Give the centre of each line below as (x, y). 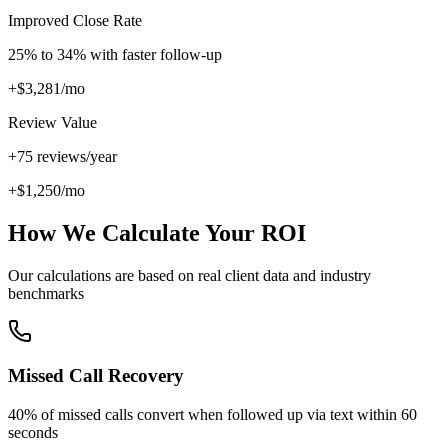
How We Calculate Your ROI (157, 232)
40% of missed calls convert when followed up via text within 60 (212, 415)
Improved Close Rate (75, 20)
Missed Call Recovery (96, 376)
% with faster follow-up (147, 54)
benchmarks (46, 293)
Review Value (52, 122)
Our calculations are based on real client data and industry (189, 275)
